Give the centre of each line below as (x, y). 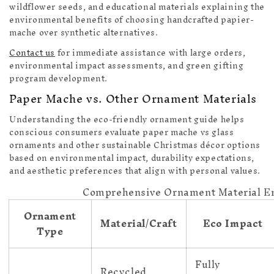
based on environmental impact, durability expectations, (132, 158)
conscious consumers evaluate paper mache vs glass (122, 133)
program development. (59, 78)
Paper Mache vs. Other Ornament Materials (133, 99)
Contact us (32, 53)
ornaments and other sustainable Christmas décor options (135, 146)
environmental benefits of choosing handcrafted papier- (132, 20)
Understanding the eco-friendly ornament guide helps (127, 120)
